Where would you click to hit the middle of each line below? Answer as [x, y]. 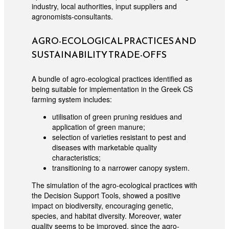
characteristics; [76, 158]
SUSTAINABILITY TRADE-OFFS [99, 55]
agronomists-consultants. [72, 17]
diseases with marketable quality [104, 147]
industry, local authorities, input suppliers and [104, 6]
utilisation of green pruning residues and [117, 117]
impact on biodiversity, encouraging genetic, [102, 206]
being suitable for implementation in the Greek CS [112, 89]
